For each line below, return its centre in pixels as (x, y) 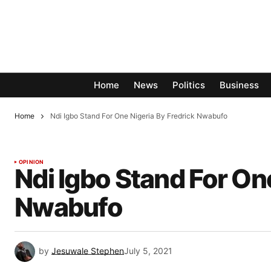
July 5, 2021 (148, 251)
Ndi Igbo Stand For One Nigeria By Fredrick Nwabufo (139, 116)
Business (239, 85)
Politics (189, 85)
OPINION (31, 162)
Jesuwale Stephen (88, 251)
